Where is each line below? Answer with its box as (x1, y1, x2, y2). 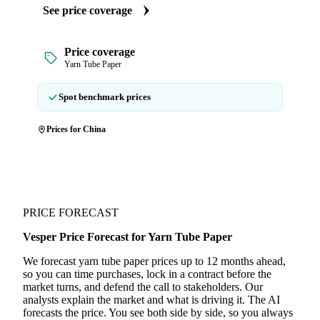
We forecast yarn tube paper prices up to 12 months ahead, (23, 255, 286, 267)
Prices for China (46, 124, 106, 134)
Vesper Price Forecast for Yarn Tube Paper (23, 231, 232, 243)
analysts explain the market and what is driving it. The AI (23, 294, 280, 306)
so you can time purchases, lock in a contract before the (23, 268, 271, 280)
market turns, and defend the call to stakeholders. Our (23, 281, 263, 293)
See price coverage (43, 4, 132, 16)
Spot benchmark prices (59, 91, 151, 102)
